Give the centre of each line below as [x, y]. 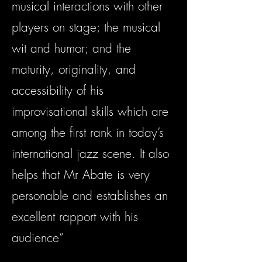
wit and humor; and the [71, 49]
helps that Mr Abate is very [81, 175]
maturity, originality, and [74, 70]
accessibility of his [58, 91]
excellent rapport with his [75, 217]
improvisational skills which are [90, 112]
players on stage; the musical [86, 27]
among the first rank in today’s [88, 133]
